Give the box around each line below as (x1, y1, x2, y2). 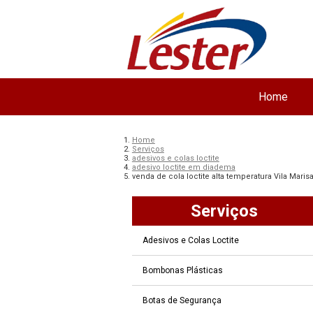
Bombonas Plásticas (142, 265, 223, 275)
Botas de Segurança (142, 295, 221, 305)
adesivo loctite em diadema (131, 162, 235, 172)
